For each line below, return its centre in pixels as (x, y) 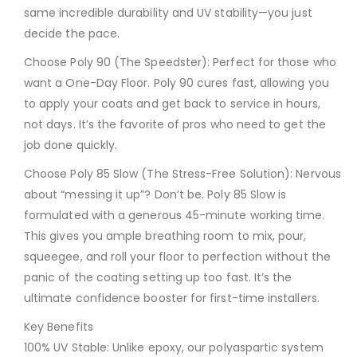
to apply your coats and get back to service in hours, (172, 103)
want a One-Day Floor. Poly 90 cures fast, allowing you (177, 82)
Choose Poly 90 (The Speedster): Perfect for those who (180, 62)
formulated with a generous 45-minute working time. (175, 215)
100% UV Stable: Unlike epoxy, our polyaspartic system (174, 347)
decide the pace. (72, 33)
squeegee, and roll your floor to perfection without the (177, 256)
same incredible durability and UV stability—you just (168, 12)
